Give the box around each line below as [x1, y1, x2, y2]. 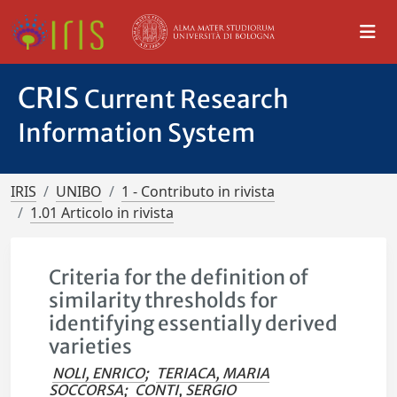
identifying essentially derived [49, 311, 339, 336]
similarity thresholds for [49, 288, 278, 313]
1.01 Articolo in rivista [30, 203, 174, 222]
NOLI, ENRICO [52, 364, 145, 382]
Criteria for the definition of [49, 265, 309, 290]
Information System [18, 117, 255, 149]
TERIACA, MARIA [156, 364, 270, 382]
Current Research [84, 83, 289, 115]
